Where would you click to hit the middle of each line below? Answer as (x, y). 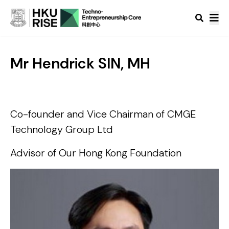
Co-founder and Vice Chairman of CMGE (103, 114)
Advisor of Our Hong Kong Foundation (96, 153)
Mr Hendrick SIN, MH (80, 64)
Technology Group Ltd (62, 130)
